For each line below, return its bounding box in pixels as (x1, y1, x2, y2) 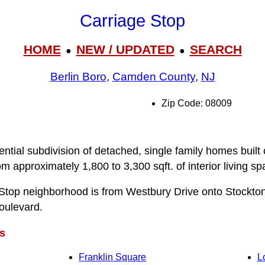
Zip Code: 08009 (161, 98, 232, 108)
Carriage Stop (80, 11, 185, 31)
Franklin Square (79, 252, 147, 263)
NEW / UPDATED (76, 42, 174, 56)
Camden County (112, 70, 195, 83)
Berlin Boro (50, 70, 106, 83)
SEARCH (189, 42, 242, 56)
